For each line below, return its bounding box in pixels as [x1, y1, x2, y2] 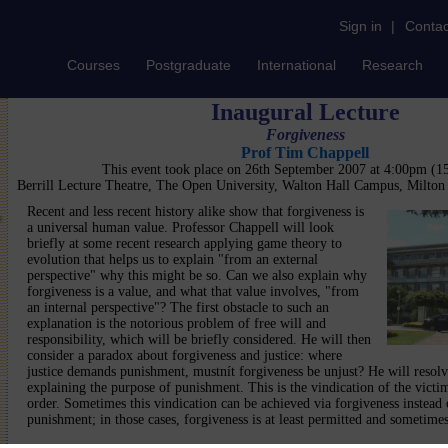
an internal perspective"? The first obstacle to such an [27, 300, 329, 315]
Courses [67, 57, 120, 73]
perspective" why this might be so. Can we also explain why [27, 268, 367, 283]
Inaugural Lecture [210, 99, 400, 125]
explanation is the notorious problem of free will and [27, 316, 326, 331]
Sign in [339, 18, 382, 34]
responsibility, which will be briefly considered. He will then [27, 332, 371, 347]
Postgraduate [146, 57, 231, 73]
